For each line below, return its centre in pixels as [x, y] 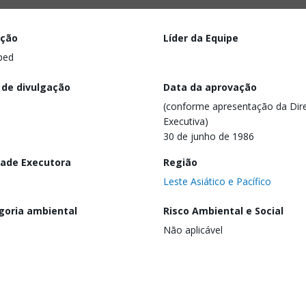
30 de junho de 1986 [209, 136]
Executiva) [186, 121]
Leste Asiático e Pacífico [217, 181]
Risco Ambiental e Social [223, 211]
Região [180, 162]
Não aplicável [193, 230]
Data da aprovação [210, 87]
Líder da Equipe [201, 38]
